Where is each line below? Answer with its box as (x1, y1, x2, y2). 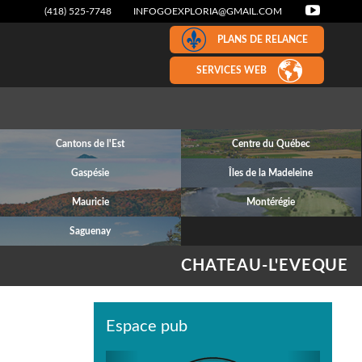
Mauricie (71, 197, 109, 207)
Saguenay (69, 226, 112, 236)
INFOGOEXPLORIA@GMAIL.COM (133, 6, 282, 16)
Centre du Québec (231, 139, 310, 149)
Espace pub (106, 318, 187, 335)
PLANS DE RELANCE (217, 35, 308, 44)
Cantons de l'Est (56, 139, 125, 149)
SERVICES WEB (196, 65, 267, 75)
